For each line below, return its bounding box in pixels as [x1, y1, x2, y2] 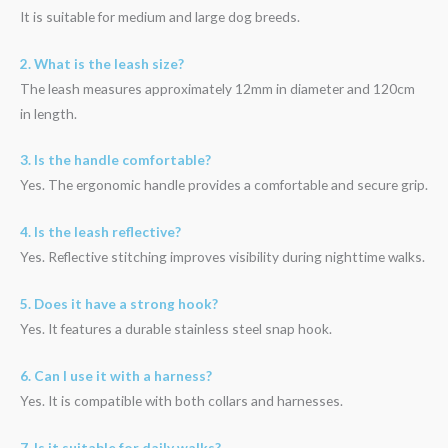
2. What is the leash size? [20, 54, 184, 72]
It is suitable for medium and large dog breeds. [20, 7, 300, 25]
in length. [20, 104, 77, 122]
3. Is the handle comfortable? [20, 151, 211, 169]
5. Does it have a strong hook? [20, 295, 218, 313]
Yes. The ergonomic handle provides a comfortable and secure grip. [20, 176, 428, 194]
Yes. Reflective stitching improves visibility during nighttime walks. [20, 248, 425, 266]
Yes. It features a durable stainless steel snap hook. [20, 320, 332, 338]
